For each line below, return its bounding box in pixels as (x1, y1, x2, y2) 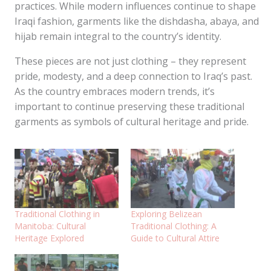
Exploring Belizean (131, 208, 202, 220)
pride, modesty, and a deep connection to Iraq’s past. (15, 70, 252, 83)
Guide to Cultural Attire (131, 232, 220, 244)
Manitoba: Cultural (15, 220, 86, 232)
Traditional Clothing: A (131, 220, 217, 232)
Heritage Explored (15, 232, 84, 244)
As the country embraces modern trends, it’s (15, 85, 215, 98)
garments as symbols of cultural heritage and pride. (15, 115, 249, 128)
